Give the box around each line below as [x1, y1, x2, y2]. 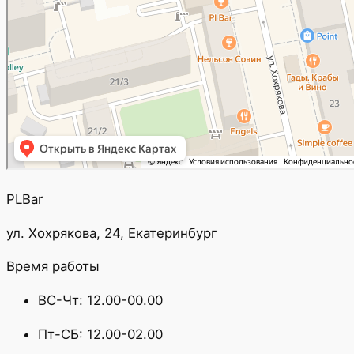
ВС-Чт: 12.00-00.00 [38, 292, 163, 309]
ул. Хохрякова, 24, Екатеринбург [6, 224, 217, 241]
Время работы [6, 258, 100, 275]
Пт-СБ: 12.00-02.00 [38, 326, 163, 342]
